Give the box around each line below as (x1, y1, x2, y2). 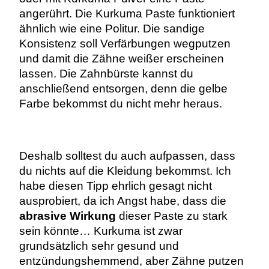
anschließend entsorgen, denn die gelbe (19, 82, 228, 95)
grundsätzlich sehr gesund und (19, 239, 179, 252)
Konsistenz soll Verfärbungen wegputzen (19, 37, 231, 50)
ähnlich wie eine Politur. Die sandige (19, 22, 205, 35)
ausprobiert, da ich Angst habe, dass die (19, 194, 226, 207)
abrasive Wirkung (19, 209, 116, 222)
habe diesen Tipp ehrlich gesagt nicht (19, 179, 212, 192)
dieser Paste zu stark (115, 209, 228, 222)
